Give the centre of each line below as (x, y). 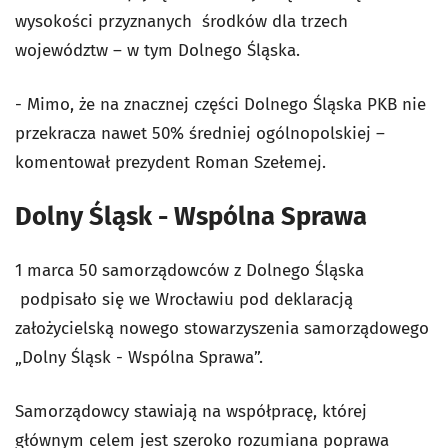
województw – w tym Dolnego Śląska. (157, 50)
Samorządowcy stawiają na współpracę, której (191, 411)
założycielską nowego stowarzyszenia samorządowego (222, 328)
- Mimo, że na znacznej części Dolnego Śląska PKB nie (220, 104)
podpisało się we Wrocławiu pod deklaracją (184, 299)
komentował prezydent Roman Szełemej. (170, 162)
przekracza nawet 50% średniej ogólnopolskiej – (200, 133)
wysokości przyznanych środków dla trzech (181, 21)
